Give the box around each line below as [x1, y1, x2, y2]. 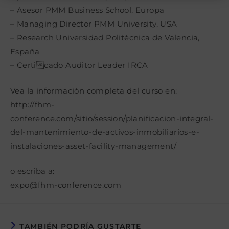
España [10, 47, 40, 56]
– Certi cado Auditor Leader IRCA [10, 60, 148, 70]
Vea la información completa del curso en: [10, 85, 177, 96]
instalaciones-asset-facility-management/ [10, 141, 176, 151]
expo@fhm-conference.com [10, 180, 122, 190]
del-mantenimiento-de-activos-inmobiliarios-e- [10, 127, 199, 137]
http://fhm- [10, 99, 55, 109]
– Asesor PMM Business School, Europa [10, 5, 165, 15]
